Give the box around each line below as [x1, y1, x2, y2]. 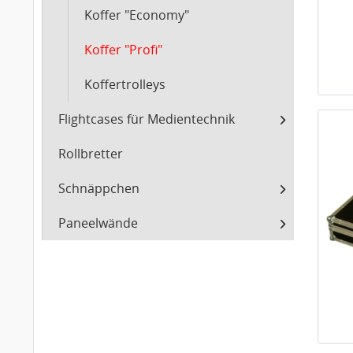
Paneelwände [58, 214, 138, 232]
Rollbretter [58, 145, 123, 162]
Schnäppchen [58, 180, 139, 197]
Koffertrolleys [84, 76, 165, 93]
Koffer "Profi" [84, 41, 162, 58]
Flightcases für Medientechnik [58, 110, 235, 128]
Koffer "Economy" [84, 6, 189, 24]
